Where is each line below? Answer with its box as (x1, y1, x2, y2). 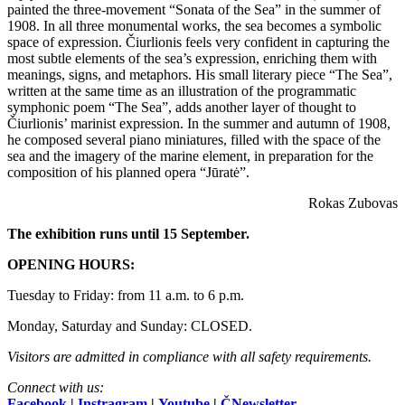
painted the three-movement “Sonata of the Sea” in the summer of (7, 2, 381, 17)
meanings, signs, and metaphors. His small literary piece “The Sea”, (7, 67, 392, 82)
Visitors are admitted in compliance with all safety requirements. (7, 349, 372, 364)
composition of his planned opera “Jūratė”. (7, 165, 250, 180)
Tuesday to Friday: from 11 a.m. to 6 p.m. (7, 287, 244, 303)
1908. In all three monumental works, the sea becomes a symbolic (7, 18, 381, 33)
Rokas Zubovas (308, 195, 398, 211)
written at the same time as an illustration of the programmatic (7, 83, 356, 99)
